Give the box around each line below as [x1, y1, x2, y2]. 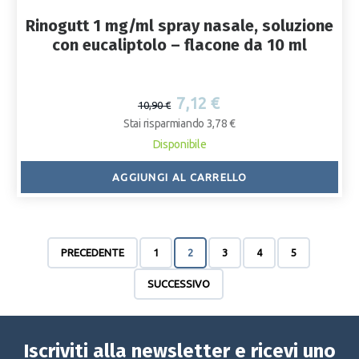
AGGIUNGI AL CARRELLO [111, 171, 247, 184]
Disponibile [152, 138, 207, 151]
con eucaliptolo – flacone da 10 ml [51, 35, 307, 55]
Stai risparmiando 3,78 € [123, 117, 236, 131]
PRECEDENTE [60, 247, 124, 259]
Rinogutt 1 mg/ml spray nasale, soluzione [25, 16, 333, 36]
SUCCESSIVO [147, 278, 210, 290]
